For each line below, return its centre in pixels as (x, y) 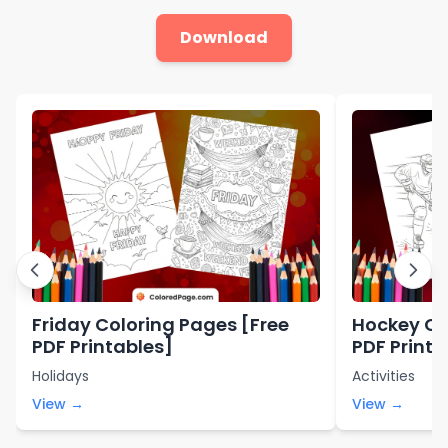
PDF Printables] (102, 346)
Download (224, 37)
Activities (383, 375)
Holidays (60, 375)
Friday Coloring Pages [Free (160, 324)
